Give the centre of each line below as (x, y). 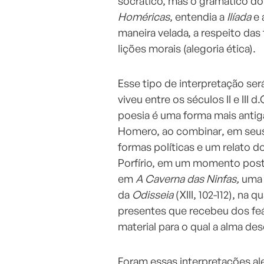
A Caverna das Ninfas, (189, 179)
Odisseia (154, 195)
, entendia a (198, 17)
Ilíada (239, 17)
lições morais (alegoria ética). (188, 49)
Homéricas (144, 17)
